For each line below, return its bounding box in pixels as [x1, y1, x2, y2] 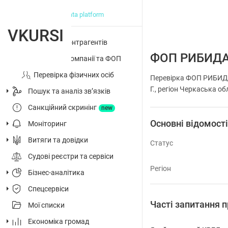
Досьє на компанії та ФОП [34, 54, 121, 63]
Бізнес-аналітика [28, 168, 84, 177]
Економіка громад [28, 217, 89, 225]
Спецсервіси [28, 185, 69, 193]
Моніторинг [28, 120, 67, 128]
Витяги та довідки [28, 136, 88, 144]
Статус [150, 139, 173, 147]
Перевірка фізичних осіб [34, 71, 114, 79]
